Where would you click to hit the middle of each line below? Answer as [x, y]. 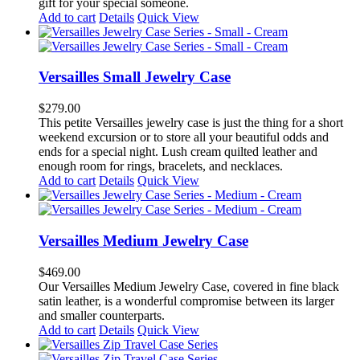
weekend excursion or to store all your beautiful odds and [184, 137]
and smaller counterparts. [102, 315]
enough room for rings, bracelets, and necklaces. [161, 166]
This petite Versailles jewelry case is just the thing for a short [191, 123]
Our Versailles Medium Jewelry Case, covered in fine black [189, 286]
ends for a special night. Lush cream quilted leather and [178, 152]
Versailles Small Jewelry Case [135, 77]
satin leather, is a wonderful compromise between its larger [186, 301]
